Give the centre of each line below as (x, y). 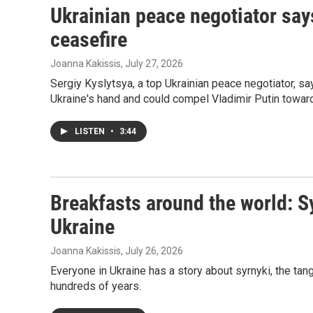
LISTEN (91, 131)
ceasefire (89, 39)
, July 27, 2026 (152, 64)
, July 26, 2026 (152, 251)
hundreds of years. (96, 286)
